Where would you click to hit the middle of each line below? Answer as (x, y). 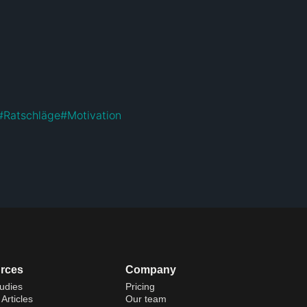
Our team (146, 298)
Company (151, 269)
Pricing (140, 286)
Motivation (94, 115)
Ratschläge (32, 115)
